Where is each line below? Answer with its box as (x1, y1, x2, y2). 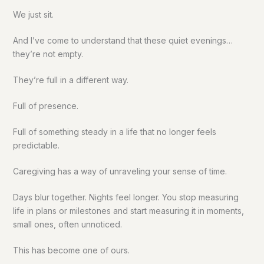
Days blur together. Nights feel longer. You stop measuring (12, 192, 239, 203)
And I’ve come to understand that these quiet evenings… (12, 35, 233, 46)
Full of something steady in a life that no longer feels (12, 127, 216, 137)
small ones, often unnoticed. (12, 219, 122, 230)
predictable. (12, 140, 60, 151)
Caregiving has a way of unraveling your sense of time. (12, 166, 227, 177)
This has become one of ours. (12, 245, 130, 256)
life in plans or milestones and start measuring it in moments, (12, 206, 244, 216)
